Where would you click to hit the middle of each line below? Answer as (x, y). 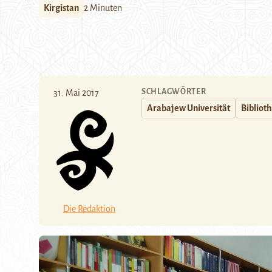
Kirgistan (61, 8)
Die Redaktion (89, 209)
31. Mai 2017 (76, 93)
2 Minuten (103, 8)
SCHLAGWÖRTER (174, 92)
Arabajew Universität (189, 108)
